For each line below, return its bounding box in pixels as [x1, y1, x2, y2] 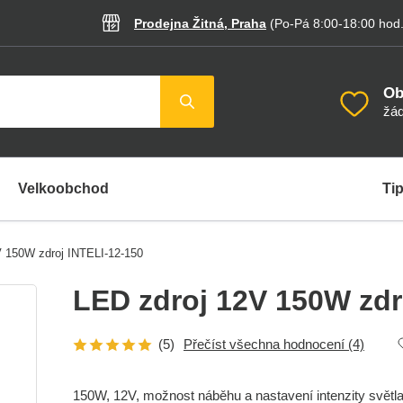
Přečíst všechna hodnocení [184, 336, 348, 352]
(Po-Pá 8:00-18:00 [270, 15, 375, 31]
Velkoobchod [18, 181, 109, 196]
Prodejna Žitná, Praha [134, 15, 266, 31]
